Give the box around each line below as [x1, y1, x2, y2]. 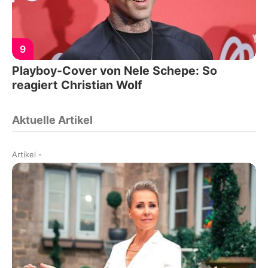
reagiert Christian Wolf [12, 78, 142, 93]
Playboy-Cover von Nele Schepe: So [12, 63, 217, 78]
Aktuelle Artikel [12, 114, 93, 127]
